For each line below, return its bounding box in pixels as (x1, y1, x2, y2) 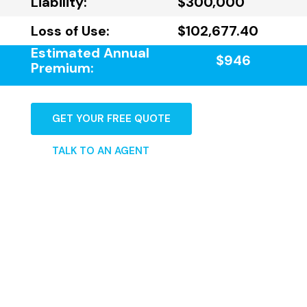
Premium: (31, 58, 94, 77)
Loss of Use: (31, 21, 110, 40)
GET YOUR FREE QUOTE (52, 111, 171, 125)
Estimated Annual (31, 43, 149, 62)
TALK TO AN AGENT (52, 143, 149, 158)
